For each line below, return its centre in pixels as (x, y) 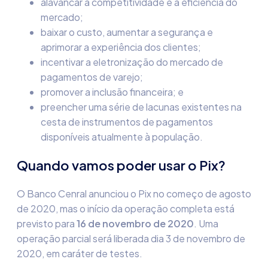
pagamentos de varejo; (92, 77)
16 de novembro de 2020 (135, 223)
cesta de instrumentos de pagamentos (127, 122)
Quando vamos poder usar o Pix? (121, 165)
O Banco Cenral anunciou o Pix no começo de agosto (134, 194)
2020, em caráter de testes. (80, 253)
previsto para (47, 223)
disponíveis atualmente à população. (122, 137)
